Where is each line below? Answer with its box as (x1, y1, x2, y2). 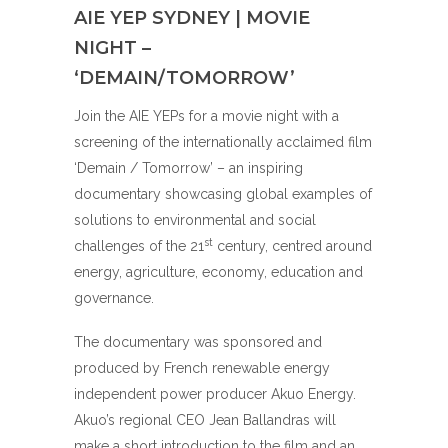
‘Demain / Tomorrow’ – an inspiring (74, 160, 303, 176)
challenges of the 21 (74, 238, 204, 254)
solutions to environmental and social (74, 212, 316, 228)
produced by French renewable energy (74, 360, 330, 377)
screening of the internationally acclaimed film (74, 134, 372, 150)
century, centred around (213, 238, 372, 254)
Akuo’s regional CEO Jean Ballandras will (74, 412, 336, 429)
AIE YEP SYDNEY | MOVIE (74, 7, 310, 29)
